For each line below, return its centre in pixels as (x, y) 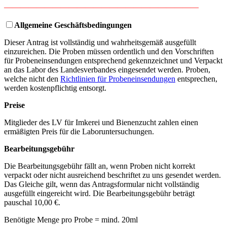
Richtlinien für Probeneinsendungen (118, 79)
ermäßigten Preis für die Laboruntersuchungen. (79, 131)
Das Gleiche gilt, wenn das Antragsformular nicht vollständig (102, 184)
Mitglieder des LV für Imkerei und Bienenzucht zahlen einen (101, 122)
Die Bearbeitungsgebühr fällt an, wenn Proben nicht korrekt (100, 166)
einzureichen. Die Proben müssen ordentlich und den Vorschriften (109, 51)
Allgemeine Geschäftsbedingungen (73, 25)
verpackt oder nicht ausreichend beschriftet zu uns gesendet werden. (112, 175)
